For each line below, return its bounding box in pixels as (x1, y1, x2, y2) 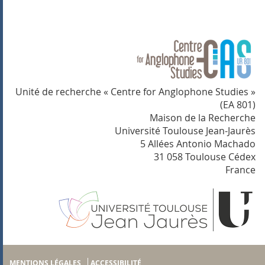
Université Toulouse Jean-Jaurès (115, 124, 256, 138)
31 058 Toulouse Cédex (154, 150, 256, 164)
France (225, 163, 256, 177)
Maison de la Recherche (150, 111, 256, 125)
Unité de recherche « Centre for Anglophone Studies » (15, 85, 256, 99)
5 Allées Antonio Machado (140, 137, 256, 151)
